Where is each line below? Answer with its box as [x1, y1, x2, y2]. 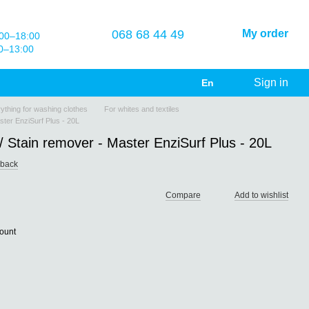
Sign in [254, 77, 288, 88]
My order [242, 28, 288, 39]
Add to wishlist [235, 190, 288, 200]
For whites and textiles [104, 105, 179, 113]
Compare [166, 190, 201, 200]
